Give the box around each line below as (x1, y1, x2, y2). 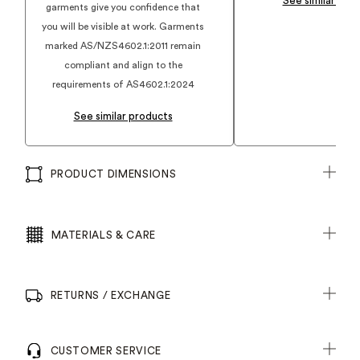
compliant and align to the (63, 60, 182, 70)
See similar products (73, 111, 173, 121)
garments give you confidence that (46, 2, 200, 12)
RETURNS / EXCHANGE (50, 290, 171, 301)
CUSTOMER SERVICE (50, 346, 162, 356)
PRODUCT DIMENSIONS (50, 169, 177, 179)
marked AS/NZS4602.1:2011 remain (45, 41, 201, 51)
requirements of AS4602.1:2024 (51, 80, 194, 89)
